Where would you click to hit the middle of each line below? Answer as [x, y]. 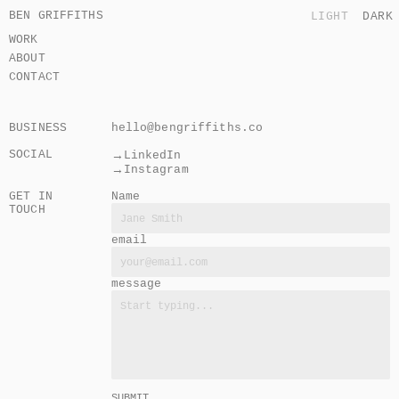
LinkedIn [152, 155]
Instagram [156, 169]
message [136, 283]
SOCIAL [31, 154]
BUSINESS [38, 127]
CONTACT [34, 77]
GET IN [31, 196]
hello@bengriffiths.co [187, 127]
